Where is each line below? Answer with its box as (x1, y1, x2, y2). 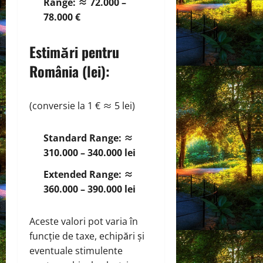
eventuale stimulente (29, 244, 123, 257)
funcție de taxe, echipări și (29, 229, 144, 242)
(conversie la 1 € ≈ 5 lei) (29, 99, 135, 112)
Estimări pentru (29, 41, 119, 62)
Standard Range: (43, 131, 122, 144)
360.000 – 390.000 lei (43, 182, 136, 195)
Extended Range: (43, 167, 122, 181)
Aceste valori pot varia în (29, 214, 138, 228)
